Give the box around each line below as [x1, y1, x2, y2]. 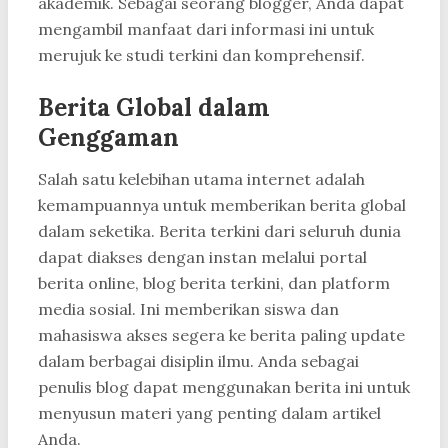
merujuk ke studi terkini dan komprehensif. [38, 45, 365, 66]
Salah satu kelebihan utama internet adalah [38, 169, 365, 190]
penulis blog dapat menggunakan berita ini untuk [38, 377, 410, 398]
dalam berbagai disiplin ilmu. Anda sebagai [38, 351, 359, 372]
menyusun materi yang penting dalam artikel [38, 403, 381, 424]
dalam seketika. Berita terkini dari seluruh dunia [38, 221, 401, 242]
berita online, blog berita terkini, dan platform [38, 273, 390, 294]
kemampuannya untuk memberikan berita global [38, 195, 406, 216]
